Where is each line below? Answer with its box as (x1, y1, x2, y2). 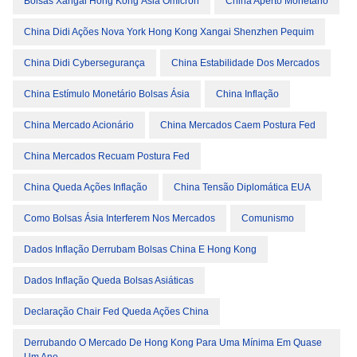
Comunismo (241, 213, 294, 224)
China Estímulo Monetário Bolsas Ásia (24, 88, 190, 100)
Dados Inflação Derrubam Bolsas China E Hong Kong (24, 244, 257, 255)
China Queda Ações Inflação (24, 182, 147, 193)
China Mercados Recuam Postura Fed (24, 151, 190, 162)
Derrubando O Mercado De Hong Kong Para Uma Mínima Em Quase (24, 337, 322, 348)
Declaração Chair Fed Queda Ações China (24, 306, 209, 317)
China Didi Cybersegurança (24, 57, 145, 69)
